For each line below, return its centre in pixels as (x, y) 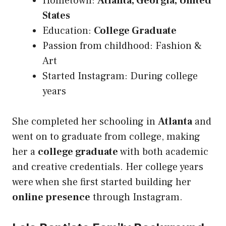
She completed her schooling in (85, 122)
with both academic (163, 152)
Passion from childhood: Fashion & (122, 46)
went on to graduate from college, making (106, 137)
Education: (68, 31)
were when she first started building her (102, 182)
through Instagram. (136, 197)
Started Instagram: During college (120, 76)
